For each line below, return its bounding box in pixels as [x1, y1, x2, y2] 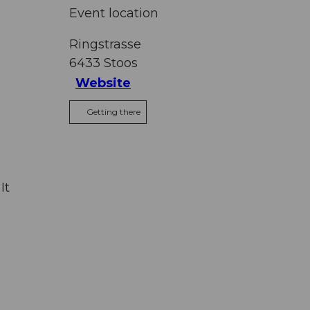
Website [75, 75, 131, 91]
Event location [69, 5, 158, 21]
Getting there [86, 106, 140, 117]
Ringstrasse [69, 36, 141, 52]
